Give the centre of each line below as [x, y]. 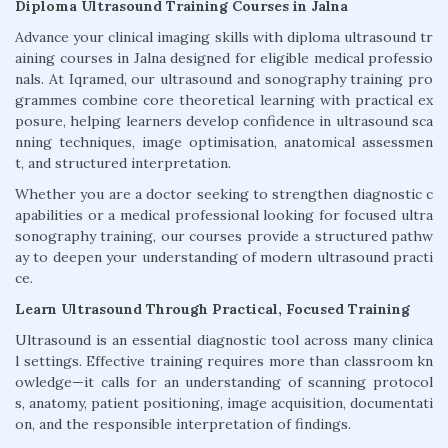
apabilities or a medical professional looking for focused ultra [224, 215]
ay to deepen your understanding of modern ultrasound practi [224, 257]
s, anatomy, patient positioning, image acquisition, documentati [224, 403]
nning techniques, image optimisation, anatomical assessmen [224, 142]
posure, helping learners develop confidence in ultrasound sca [224, 121]
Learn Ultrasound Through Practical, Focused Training [212, 309]
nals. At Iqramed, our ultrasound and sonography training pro [224, 79]
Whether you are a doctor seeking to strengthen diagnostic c [224, 194]
